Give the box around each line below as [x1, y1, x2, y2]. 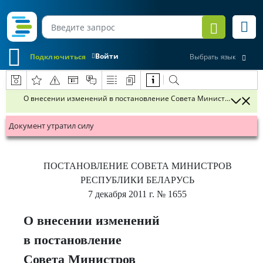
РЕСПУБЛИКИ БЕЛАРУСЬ [80, 175, 194, 185]
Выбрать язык [189, 52, 236, 62]
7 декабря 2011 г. [88, 189, 154, 199]
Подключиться [30, 51, 86, 62]
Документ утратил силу [9, 120, 94, 131]
